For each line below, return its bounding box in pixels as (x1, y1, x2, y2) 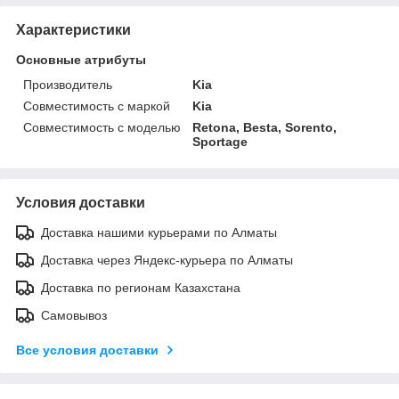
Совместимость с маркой (23, 99, 170, 113)
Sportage (192, 134, 248, 149)
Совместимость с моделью (23, 120, 181, 134)
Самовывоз (41, 308, 107, 322)
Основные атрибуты (16, 53, 146, 67)
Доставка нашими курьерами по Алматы (41, 225, 277, 240)
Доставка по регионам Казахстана (41, 281, 240, 295)
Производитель (23, 77, 112, 92)
